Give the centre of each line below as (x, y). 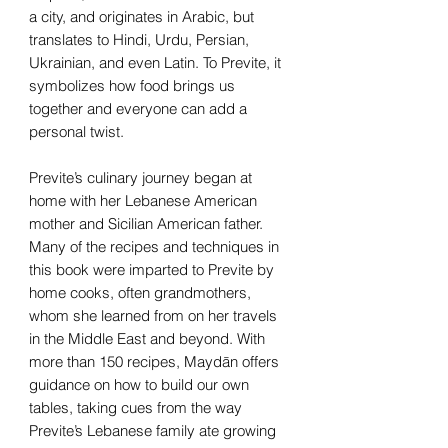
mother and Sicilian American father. (146, 223)
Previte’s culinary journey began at (140, 177)
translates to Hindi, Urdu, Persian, (139, 39)
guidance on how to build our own (139, 384)
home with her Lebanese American (143, 200)
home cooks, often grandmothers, (140, 292)
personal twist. (76, 131)
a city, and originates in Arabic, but (141, 16)
